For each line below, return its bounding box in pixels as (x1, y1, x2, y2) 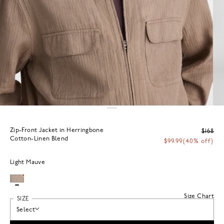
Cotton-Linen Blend (10, 135, 68, 142)
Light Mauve (10, 159, 45, 165)
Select (16, 206, 35, 213)
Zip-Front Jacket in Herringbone (10, 127, 104, 133)
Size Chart (184, 193, 214, 199)
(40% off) (183, 138, 213, 144)
